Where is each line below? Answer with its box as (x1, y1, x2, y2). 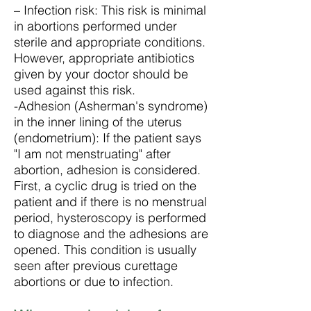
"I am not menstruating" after (14, 146, 171, 162)
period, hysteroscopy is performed (14, 210, 206, 226)
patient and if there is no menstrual (14, 194, 207, 210)
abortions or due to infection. (14, 274, 174, 289)
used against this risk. (14, 82, 135, 98)
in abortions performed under (14, 18, 177, 34)
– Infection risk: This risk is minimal (14, 2, 206, 18)
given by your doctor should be (14, 66, 188, 82)
